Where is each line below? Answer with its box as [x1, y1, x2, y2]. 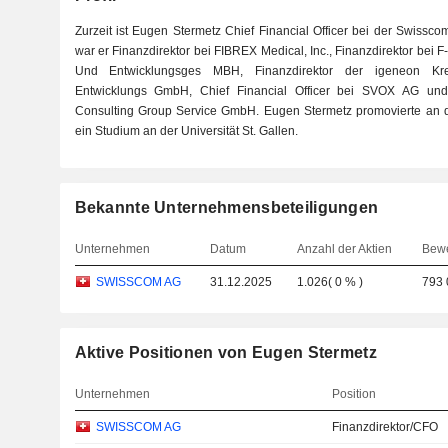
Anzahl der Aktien [297, 242, 393, 256]
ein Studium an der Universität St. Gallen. [74, 124, 298, 138]
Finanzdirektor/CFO [332, 420, 439, 434]
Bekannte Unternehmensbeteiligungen [74, 199, 379, 216]
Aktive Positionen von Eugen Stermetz [74, 344, 377, 361]
